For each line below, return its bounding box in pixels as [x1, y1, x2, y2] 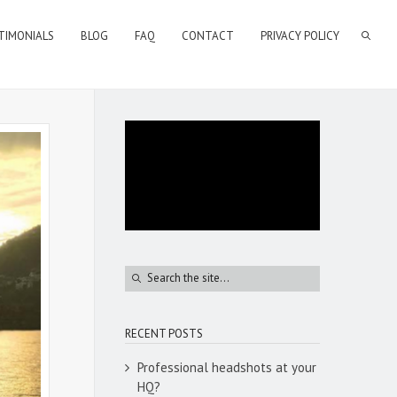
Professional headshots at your [137, 358, 316, 376]
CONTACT [182, 28, 234, 43]
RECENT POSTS [125, 325, 203, 341]
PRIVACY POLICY [261, 28, 339, 43]
